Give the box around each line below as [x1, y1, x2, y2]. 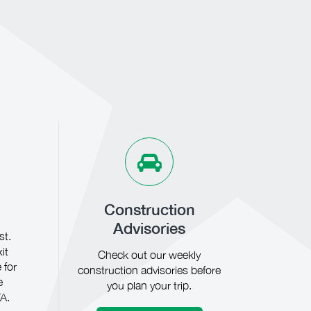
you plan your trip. [107, 279, 192, 292]
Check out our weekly [98, 249, 201, 261]
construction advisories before [78, 264, 221, 276]
